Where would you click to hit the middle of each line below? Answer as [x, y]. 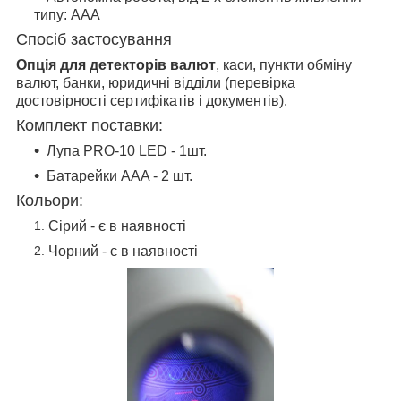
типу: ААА [67, 15]
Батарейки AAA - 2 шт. [119, 176]
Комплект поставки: [90, 126]
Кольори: [50, 201]
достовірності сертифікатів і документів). [152, 101]
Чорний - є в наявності [123, 252]
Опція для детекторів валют [116, 65]
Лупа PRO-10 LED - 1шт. [127, 151]
